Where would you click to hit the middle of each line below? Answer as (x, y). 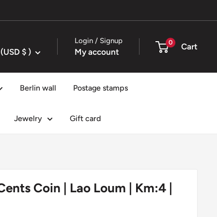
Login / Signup (99, 40)
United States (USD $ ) (26, 52)
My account (97, 52)
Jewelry (28, 118)
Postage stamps (101, 88)
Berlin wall (38, 88)
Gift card (85, 118)
